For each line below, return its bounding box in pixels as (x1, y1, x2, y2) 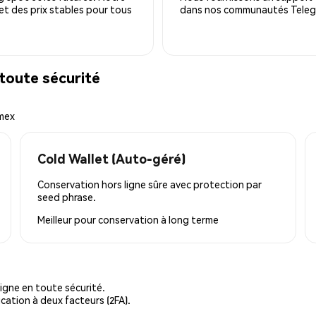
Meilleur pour (37, 212, 98, 226)
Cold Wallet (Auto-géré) (37, 150, 186, 166)
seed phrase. (37, 190, 96, 203)
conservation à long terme (98, 212, 219, 226)
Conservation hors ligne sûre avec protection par (37, 177, 262, 190)
